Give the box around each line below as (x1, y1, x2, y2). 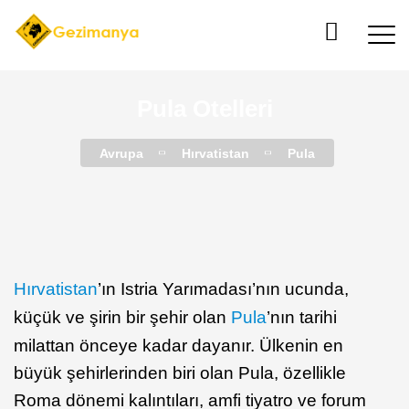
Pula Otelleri (136, 95, 273, 122)
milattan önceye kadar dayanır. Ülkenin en (14, 336, 343, 355)
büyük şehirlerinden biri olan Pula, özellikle (14, 363, 346, 383)
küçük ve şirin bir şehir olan (14, 308, 231, 327)
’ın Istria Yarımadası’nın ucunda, (98, 279, 349, 299)
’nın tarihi (267, 308, 337, 327)
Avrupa (99, 146, 143, 161)
